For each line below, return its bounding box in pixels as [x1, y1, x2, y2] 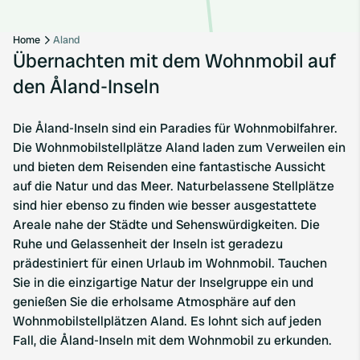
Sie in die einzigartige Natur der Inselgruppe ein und [13, 274, 313, 291]
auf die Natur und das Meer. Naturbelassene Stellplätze [13, 178, 334, 194]
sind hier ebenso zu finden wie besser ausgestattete [13, 197, 317, 214]
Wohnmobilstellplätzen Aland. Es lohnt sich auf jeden [13, 313, 321, 329]
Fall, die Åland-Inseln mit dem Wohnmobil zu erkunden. [13, 332, 332, 349]
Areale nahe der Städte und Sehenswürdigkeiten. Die [13, 216, 320, 233]
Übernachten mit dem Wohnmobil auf [13, 48, 336, 73]
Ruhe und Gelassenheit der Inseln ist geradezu [13, 235, 283, 252]
